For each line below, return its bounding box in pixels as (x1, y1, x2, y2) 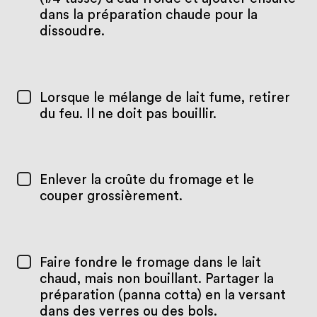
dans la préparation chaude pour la (39, 8, 258, 22)
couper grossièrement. (39, 190, 183, 204)
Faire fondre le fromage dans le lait (39, 256, 261, 270)
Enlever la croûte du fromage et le (39, 173, 254, 188)
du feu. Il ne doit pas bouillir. (39, 107, 217, 121)
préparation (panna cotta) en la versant (39, 289, 286, 303)
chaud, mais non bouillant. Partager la (39, 272, 274, 287)
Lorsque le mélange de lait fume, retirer (39, 91, 290, 105)
